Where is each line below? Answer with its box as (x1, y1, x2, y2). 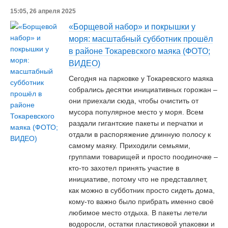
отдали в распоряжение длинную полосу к (69, 130, 211, 138)
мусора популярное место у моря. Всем (69, 108, 204, 116)
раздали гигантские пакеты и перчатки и (69, 119, 203, 127)
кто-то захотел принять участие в (69, 164, 179, 172)
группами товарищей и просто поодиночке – (69, 153, 218, 161)
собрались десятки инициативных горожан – (69, 85, 217, 94)
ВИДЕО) (69, 59, 100, 68)
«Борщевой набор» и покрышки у (69, 22, 195, 31)
